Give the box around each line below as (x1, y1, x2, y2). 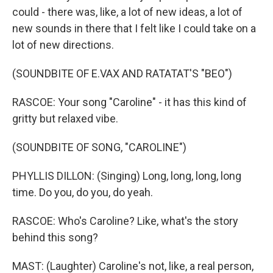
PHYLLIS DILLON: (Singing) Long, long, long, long (12, 169, 241, 182)
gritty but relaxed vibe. (12, 112, 118, 125)
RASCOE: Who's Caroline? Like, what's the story (12, 214, 238, 227)
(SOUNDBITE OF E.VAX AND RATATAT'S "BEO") (12, 67, 232, 80)
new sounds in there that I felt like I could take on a (12, 22, 256, 35)
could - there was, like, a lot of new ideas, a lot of (12, 5, 243, 18)
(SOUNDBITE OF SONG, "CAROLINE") (12, 141, 186, 154)
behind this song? (12, 231, 98, 244)
